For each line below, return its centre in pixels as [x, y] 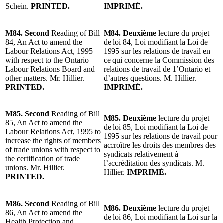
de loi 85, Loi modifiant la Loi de [156, 127]
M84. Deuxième [131, 33]
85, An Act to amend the [44, 122]
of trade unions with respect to [53, 149]
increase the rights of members [53, 140]
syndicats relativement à [141, 154]
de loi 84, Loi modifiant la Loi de [156, 42]
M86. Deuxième [131, 208]
